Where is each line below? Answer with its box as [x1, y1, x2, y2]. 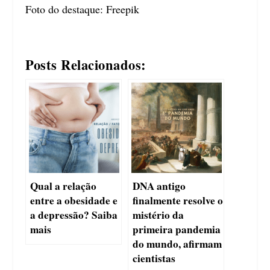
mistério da [133, 207, 184, 222]
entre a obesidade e [30, 193, 118, 208]
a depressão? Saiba [30, 207, 118, 222]
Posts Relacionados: [25, 55, 146, 75]
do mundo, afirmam [133, 236, 222, 251]
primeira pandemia [133, 222, 221, 237]
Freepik [106, 2, 140, 16]
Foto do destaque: [25, 2, 107, 16]
